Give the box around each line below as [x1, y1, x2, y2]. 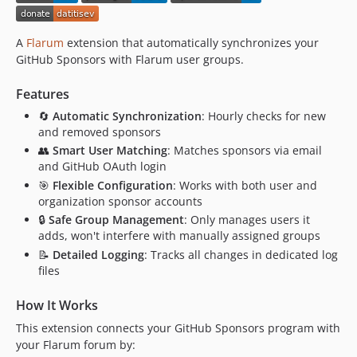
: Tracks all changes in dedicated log [144, 246, 338, 262]
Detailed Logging [53, 246, 144, 262]
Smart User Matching [53, 143, 167, 158]
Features [16, 84, 69, 103]
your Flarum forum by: [16, 336, 135, 352]
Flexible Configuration [53, 177, 173, 193]
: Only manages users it [184, 212, 310, 227]
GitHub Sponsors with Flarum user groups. [16, 51, 244, 67]
